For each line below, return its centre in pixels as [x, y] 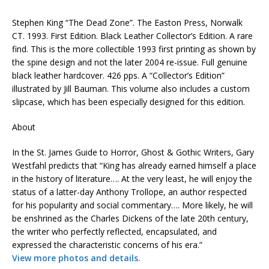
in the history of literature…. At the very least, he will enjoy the [132, 179]
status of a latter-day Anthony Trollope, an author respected [129, 192]
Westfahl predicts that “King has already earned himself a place [134, 165]
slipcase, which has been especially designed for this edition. [128, 102]
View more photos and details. [76, 258]
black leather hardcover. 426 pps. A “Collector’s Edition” [118, 75]
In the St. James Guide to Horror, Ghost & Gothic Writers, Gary [133, 152]
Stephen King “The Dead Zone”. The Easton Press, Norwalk [127, 23]
